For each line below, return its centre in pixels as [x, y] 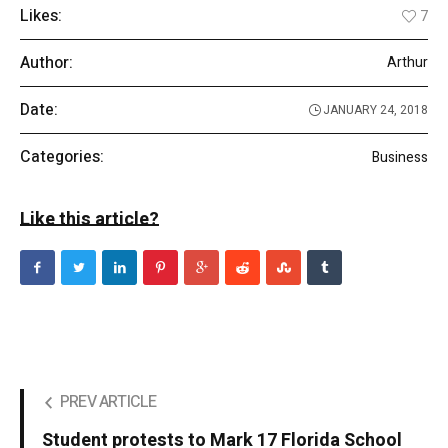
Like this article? [89, 220]
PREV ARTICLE [108, 402]
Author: [46, 63]
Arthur [407, 63]
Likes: [41, 16]
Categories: [62, 157]
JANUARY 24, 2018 [375, 110]
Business [400, 157]
